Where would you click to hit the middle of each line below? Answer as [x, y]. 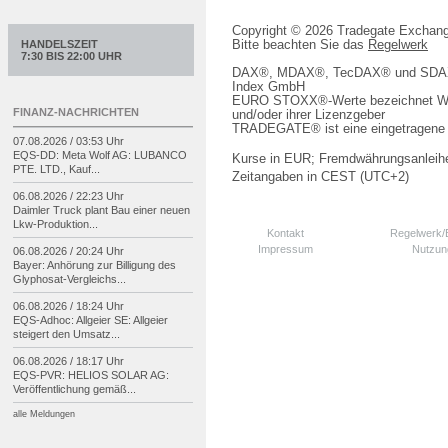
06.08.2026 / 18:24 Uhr [68, 306]
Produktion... [67, 224]
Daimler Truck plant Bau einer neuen [101, 210]
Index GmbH [268, 86]
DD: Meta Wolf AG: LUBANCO [113, 155]
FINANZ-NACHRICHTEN [76, 112]
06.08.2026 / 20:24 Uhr [68, 251]
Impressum [285, 248]
